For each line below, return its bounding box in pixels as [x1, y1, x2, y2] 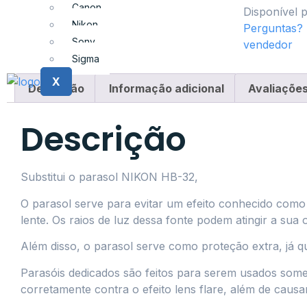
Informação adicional [108, 81, 224, 95]
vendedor [243, 37, 293, 51]
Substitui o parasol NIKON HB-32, [21, 170, 198, 184]
